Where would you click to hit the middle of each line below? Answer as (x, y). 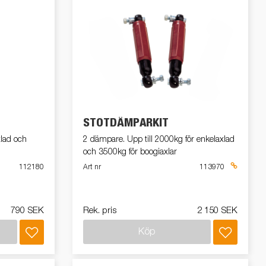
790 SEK (27, 210)
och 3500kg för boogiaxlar (130, 152)
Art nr (92, 167)
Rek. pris (100, 210)
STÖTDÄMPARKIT (126, 123)
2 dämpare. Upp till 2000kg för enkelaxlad (159, 139)
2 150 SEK (217, 210)
